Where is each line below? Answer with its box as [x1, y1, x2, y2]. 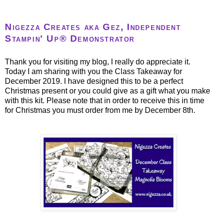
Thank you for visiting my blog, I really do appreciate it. [5, 58, 190, 66]
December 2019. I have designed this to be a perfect [5, 77, 183, 86]
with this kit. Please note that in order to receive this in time [5, 96, 204, 105]
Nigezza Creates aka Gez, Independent [5, 21, 181, 32]
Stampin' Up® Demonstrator [5, 33, 138, 44]
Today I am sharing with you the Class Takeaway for [5, 67, 182, 76]
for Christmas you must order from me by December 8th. [5, 106, 195, 115]
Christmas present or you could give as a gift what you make [5, 87, 210, 95]
